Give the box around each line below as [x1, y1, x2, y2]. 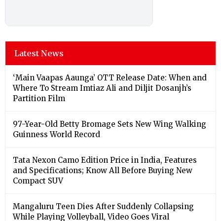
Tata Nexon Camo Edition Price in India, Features [13, 155, 197, 165]
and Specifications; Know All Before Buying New [13, 165, 192, 175]
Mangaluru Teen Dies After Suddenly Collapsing [13, 201, 194, 211]
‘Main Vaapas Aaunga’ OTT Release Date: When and [13, 73, 207, 82]
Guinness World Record [13, 129, 100, 139]
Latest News [14, 48, 64, 58]
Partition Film [13, 93, 65, 103]
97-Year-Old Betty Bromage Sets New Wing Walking [13, 119, 206, 129]
